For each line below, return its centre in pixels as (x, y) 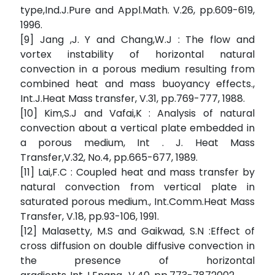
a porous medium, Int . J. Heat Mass (137, 143)
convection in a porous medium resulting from (137, 69)
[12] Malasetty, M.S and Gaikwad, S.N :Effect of (137, 231)
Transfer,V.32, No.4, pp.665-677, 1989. (109, 158)
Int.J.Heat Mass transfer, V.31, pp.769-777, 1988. (133, 99)
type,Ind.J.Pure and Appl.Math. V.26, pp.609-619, (137, 10)
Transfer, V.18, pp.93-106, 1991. (90, 217)
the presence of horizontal (137, 261)
